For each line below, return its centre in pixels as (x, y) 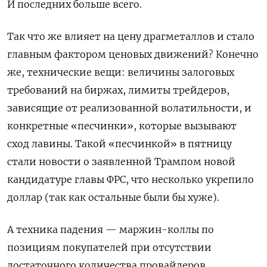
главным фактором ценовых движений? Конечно (133, 55)
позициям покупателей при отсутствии (109, 248)
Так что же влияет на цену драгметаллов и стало (131, 37)
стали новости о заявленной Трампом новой (121, 162)
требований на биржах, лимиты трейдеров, (118, 90)
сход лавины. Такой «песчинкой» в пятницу (119, 144)
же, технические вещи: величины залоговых (121, 72)
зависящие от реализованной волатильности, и (129, 108)
